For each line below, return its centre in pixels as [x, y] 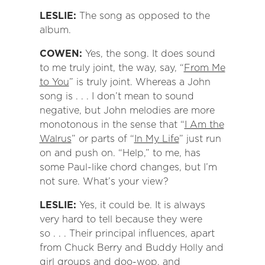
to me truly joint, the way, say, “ [112, 68]
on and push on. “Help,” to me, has [120, 153]
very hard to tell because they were [121, 219]
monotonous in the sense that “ [112, 125]
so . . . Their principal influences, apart [127, 234]
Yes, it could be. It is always [142, 205]
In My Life [156, 139]
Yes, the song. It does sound [150, 54]
